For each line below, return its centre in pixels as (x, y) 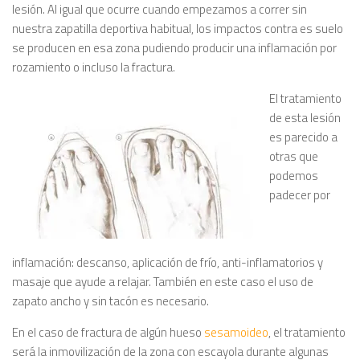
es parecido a (303, 137)
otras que (294, 156)
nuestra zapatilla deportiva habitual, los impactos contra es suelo (178, 29)
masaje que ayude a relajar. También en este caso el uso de (163, 282)
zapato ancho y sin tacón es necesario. (110, 301)
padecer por (300, 195)
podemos (294, 176)
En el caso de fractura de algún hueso (108, 332)
